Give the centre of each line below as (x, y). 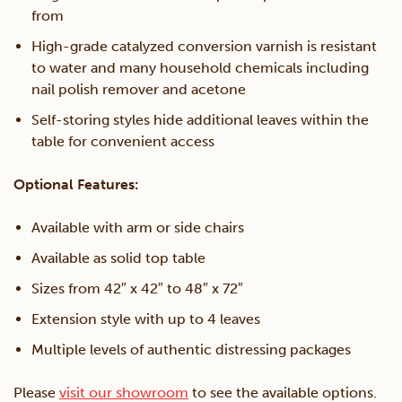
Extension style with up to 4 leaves (146, 319)
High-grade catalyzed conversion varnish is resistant (204, 47)
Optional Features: (76, 185)
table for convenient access (123, 142)
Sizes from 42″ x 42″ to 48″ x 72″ (137, 289)
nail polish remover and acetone (139, 90)
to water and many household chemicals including (200, 68)
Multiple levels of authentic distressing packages (191, 350)
